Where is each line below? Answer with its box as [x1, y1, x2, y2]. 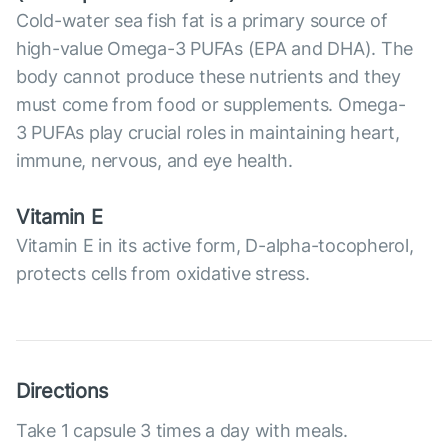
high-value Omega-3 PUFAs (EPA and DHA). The [16, 38, 414, 60]
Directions [16, 379, 109, 404]
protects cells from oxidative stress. [16, 263, 310, 285]
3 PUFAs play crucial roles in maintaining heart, [16, 122, 400, 144]
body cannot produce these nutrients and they [16, 66, 401, 88]
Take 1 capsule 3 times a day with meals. [16, 420, 348, 442]
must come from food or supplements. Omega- [16, 94, 406, 116]
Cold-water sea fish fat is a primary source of [16, 10, 388, 32]
